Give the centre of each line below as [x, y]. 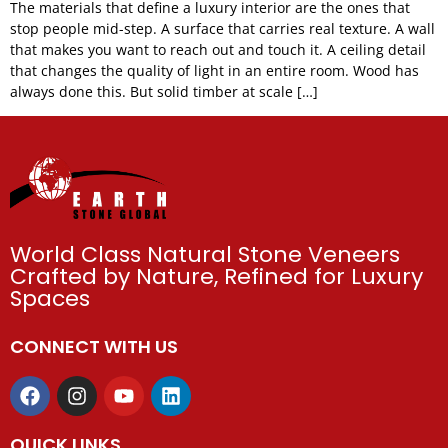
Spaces [50, 298]
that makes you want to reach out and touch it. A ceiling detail [218, 49]
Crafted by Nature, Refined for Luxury [216, 276]
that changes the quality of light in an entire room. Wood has [214, 70]
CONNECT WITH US [94, 346]
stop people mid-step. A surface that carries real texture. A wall [222, 28]
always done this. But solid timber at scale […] [164, 91]
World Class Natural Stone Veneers [205, 254]
